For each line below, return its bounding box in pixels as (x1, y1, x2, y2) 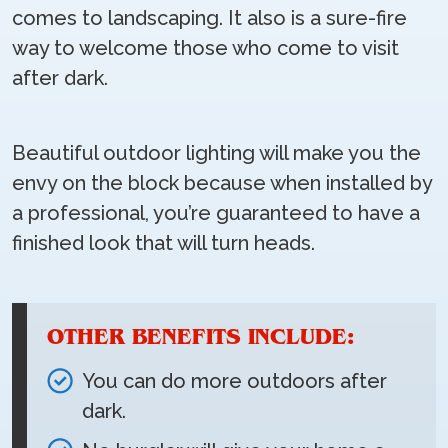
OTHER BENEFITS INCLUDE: (47, 324, 354, 351)
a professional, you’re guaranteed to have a (12, 201, 420, 226)
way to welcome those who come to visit (12, 36, 399, 61)
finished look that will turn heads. (12, 231, 315, 256)
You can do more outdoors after (82, 369, 387, 394)
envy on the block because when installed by (12, 171, 432, 196)
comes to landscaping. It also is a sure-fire (12, 6, 407, 31)
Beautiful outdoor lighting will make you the (12, 141, 421, 166)
